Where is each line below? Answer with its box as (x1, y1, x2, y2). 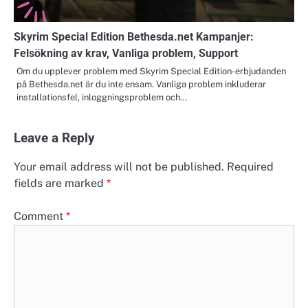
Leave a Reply (14, 130, 95, 146)
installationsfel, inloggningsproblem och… (16, 91, 187, 102)
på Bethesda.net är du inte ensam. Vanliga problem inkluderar (16, 78, 266, 89)
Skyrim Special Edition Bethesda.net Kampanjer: (14, 30, 254, 43)
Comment (14, 210, 66, 223)
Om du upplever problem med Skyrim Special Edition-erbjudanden (16, 65, 286, 76)
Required (227, 159, 274, 173)
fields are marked (14, 176, 107, 190)
